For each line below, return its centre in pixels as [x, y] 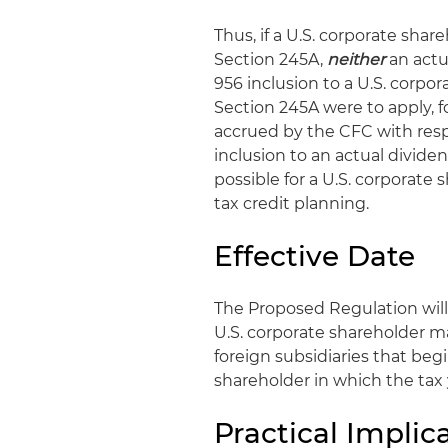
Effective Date [315, 256]
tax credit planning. [292, 204]
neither [356, 60]
